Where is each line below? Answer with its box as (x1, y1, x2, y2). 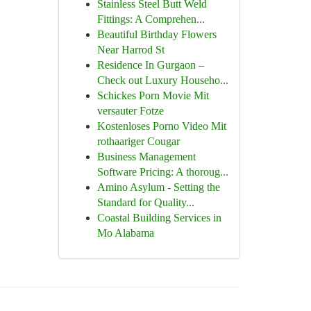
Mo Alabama (96, 227, 154, 239)
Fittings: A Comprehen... (96, 13, 205, 25)
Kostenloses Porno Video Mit (96, 120, 226, 132)
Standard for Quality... (96, 196, 194, 208)
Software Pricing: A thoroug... (96, 166, 228, 178)
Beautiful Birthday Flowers (96, 28, 217, 40)
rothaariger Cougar (96, 135, 180, 147)
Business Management (96, 151, 196, 162)
